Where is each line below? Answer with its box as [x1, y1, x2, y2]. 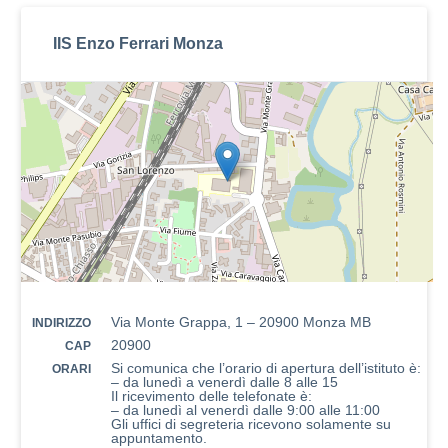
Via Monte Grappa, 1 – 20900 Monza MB [111, 314, 371, 330]
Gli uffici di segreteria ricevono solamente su [111, 416, 391, 432]
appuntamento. [111, 430, 207, 446]
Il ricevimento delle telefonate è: [111, 388, 312, 404]
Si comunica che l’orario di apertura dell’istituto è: [111, 360, 421, 376]
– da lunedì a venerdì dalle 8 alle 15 [111, 374, 338, 390]
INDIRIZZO [32, 316, 91, 330]
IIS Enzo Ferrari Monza [53, 35, 223, 52]
